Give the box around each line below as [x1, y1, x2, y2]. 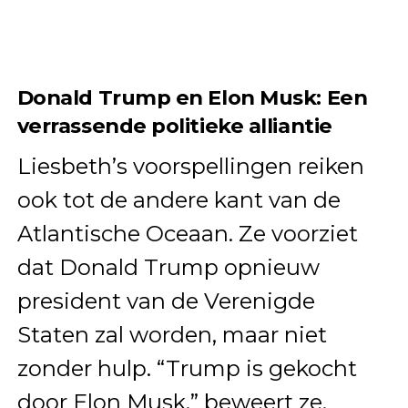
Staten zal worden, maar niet [16, 321, 327, 348]
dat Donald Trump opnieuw [16, 253, 320, 280]
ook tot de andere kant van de [16, 186, 341, 213]
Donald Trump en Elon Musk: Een [16, 84, 368, 110]
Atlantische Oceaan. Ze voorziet [16, 219, 358, 247]
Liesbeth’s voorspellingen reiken [16, 152, 364, 179]
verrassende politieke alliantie [16, 112, 332, 138]
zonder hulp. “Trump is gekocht [16, 354, 357, 382]
